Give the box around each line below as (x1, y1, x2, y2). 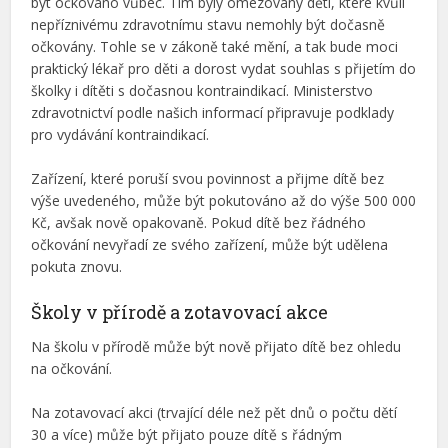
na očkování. (31, 359, 113, 378)
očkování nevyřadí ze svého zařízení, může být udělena (31, 235, 389, 254)
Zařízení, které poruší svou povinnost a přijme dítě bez (31, 169, 385, 188)
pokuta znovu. (31, 257, 123, 276)
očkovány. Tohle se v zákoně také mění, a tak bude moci (31, 37, 399, 56)
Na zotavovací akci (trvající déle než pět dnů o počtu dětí (31, 403, 398, 422)
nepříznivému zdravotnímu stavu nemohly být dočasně (31, 15, 386, 34)
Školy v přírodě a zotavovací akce (31, 300, 329, 324)
